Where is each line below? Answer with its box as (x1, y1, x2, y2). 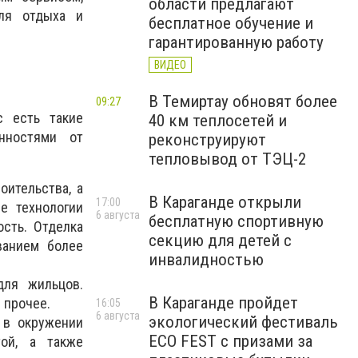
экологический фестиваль (149, 312, 338, 332)
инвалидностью (149, 250, 264, 269)
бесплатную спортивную (149, 212, 324, 231)
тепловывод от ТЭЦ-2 (149, 149, 306, 169)
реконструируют (149, 130, 266, 149)
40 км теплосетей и (149, 111, 287, 130)
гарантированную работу (149, 33, 324, 52)
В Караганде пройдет (149, 293, 298, 312)
